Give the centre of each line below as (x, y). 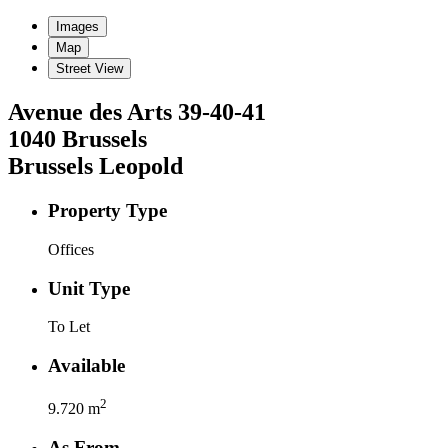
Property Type (107, 211)
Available (86, 366)
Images (77, 27)
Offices (71, 249)
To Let (69, 327)
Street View (89, 69)
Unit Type (89, 288)
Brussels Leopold (95, 166)
